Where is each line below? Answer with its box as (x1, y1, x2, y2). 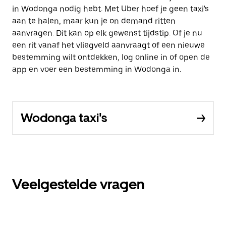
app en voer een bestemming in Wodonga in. (12, 65, 181, 75)
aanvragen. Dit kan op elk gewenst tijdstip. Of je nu (12, 28, 202, 38)
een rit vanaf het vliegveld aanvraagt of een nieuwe (12, 40, 205, 50)
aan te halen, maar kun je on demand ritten (12, 16, 176, 26)
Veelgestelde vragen (12, 176, 145, 193)
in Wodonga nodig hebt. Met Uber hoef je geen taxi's (12, 4, 209, 14)
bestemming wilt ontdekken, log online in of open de (12, 52, 210, 63)
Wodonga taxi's (21, 110, 107, 126)
